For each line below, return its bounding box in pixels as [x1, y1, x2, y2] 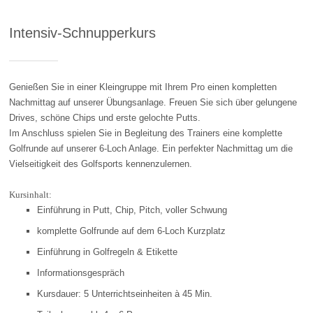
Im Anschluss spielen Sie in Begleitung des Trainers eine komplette [9, 127, 283, 138]
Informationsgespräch [37, 267, 125, 278]
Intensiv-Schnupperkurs [9, 24, 156, 41]
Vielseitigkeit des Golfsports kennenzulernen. [9, 158, 193, 169]
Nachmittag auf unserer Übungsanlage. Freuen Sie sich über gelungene [9, 96, 298, 108]
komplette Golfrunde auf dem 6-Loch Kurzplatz [37, 225, 226, 236]
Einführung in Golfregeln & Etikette [37, 246, 178, 257]
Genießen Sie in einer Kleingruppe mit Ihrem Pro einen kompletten [9, 81, 277, 92]
